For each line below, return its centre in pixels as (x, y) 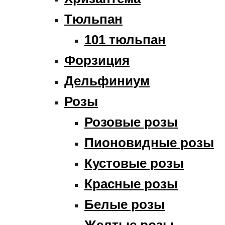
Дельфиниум (107, 81)
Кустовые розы (134, 163)
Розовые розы (131, 122)
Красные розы (131, 184)
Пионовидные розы (149, 142)
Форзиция (97, 60)
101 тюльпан (125, 39)
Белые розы (125, 204)
